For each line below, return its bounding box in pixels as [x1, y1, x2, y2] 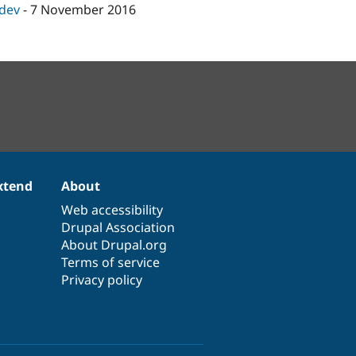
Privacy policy [61, 270, 143, 288]
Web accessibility [61, 200, 164, 219]
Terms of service [61, 253, 161, 271]
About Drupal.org [61, 235, 168, 253]
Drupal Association [61, 218, 176, 236]
